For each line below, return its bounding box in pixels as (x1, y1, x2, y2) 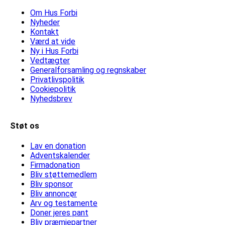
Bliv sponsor (30, 179, 73, 189)
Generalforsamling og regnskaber (30, 65, 146, 75)
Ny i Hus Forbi (30, 46, 78, 56)
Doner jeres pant (30, 207, 88, 217)
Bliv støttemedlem (30, 169, 97, 179)
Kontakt (30, 27, 59, 37)
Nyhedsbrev (30, 93, 72, 103)
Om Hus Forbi (30, 8, 77, 18)
